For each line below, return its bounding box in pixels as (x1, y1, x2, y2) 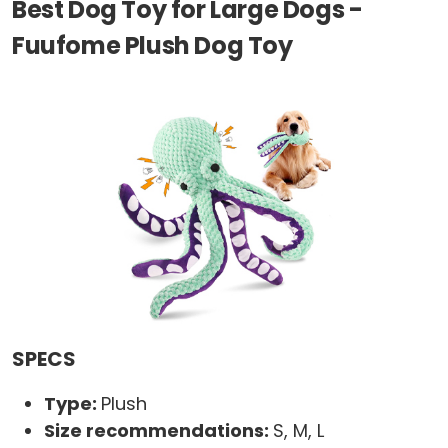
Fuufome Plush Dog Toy (12, 29, 293, 63)
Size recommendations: (44, 418, 273, 444)
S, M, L (273, 418, 324, 444)
